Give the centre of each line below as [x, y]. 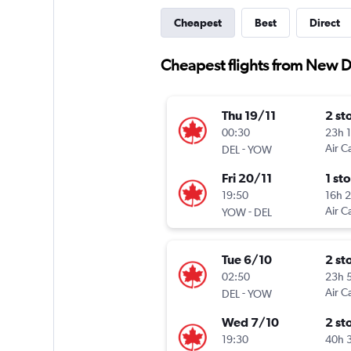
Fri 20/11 [246, 178]
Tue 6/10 [246, 260]
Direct [324, 23]
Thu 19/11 [248, 116]
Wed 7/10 [250, 322]
